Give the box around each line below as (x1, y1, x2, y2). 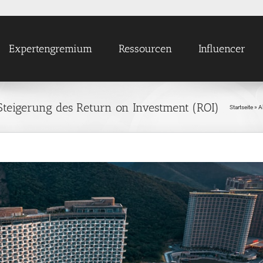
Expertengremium (9, 42, 92, 55)
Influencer (198, 42, 245, 55)
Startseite (230, 104, 253, 110)
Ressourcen (119, 42, 172, 55)
